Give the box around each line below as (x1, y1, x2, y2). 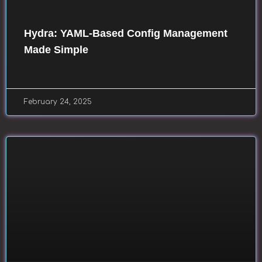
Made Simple (24, 44, 88, 56)
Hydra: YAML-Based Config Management (24, 27, 227, 39)
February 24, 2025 (24, 98, 92, 106)
